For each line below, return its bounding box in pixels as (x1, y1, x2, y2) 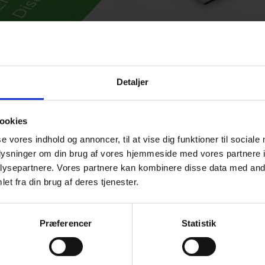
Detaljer (116, 76, 149, 87)
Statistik (182, 218, 216, 228)
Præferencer (39, 218, 92, 228)
